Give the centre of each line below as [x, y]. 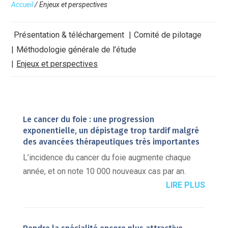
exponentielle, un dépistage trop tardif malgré [111, 131]
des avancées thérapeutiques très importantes [111, 142]
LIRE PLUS [186, 185]
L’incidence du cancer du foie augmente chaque [107, 158]
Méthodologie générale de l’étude [77, 49]
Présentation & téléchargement [69, 35]
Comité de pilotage [167, 35]
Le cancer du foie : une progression [88, 120]
